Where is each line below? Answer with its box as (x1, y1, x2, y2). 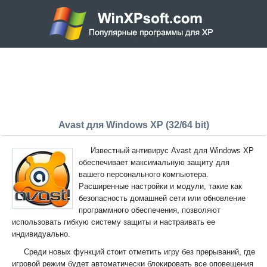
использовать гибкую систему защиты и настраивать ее (12, 218, 215, 226)
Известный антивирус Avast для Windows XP (91, 146, 254, 155)
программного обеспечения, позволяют (79, 206, 221, 215)
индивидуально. (12, 229, 70, 238)
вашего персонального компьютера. (79, 170, 209, 179)
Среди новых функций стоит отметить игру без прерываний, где (24, 247, 255, 256)
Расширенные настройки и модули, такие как (79, 182, 242, 191)
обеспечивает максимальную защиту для (79, 158, 229, 167)
